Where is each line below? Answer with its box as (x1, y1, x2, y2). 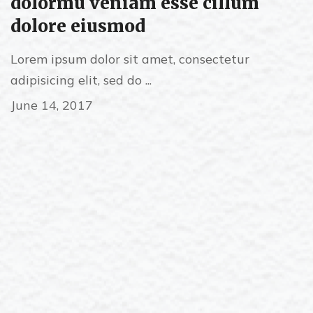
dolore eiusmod (10, 15, 145, 37)
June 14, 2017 (10, 97, 93, 113)
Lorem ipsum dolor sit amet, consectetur (10, 51, 249, 67)
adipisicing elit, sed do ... (10, 72, 152, 88)
